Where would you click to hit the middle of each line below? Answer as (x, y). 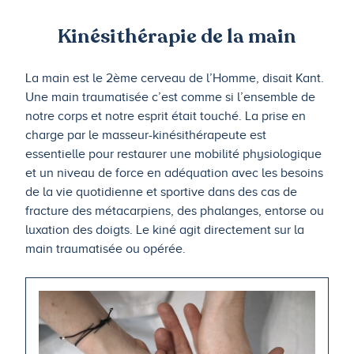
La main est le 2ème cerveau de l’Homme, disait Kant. (175, 79)
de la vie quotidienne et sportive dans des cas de (161, 192)
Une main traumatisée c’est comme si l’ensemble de (170, 98)
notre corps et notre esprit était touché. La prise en (166, 117)
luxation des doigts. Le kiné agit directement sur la (165, 230)
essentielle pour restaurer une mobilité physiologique (173, 154)
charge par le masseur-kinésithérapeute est (146, 136)
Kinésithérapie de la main (177, 37)
